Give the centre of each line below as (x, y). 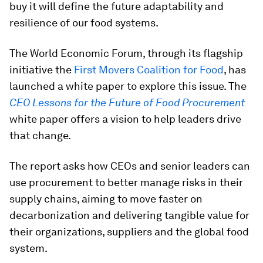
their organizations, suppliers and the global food (129, 232)
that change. (40, 135)
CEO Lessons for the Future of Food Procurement (127, 102)
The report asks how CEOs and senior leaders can (130, 166)
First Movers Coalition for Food (149, 70)
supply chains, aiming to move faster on (106, 199)
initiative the (42, 70)
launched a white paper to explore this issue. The (128, 86)
